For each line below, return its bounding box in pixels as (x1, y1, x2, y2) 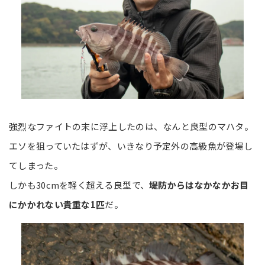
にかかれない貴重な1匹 (9, 198, 105, 211)
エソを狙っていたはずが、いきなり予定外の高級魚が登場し (9, 139, 253, 152)
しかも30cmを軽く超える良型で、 (9, 178, 150, 191)
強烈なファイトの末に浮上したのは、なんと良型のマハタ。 (9, 119, 254, 132)
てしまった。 (9, 159, 63, 172)
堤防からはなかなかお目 (149, 178, 249, 191)
